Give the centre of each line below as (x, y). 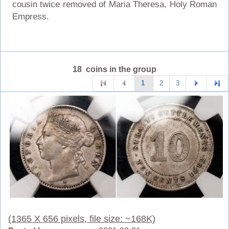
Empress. (30, 16)
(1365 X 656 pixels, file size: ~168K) (82, 219)
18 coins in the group (114, 69)
